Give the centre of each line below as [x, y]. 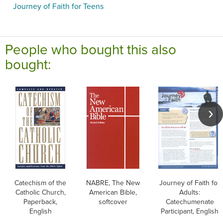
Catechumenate [190, 202]
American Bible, [113, 192]
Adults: [190, 192]
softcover [113, 202]
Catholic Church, [40, 192]
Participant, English [190, 211]
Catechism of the [40, 183]
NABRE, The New [113, 183]
